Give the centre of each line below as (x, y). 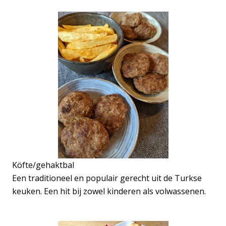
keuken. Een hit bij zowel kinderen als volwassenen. (109, 191)
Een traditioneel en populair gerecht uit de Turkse (107, 178)
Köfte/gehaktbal (43, 165)
